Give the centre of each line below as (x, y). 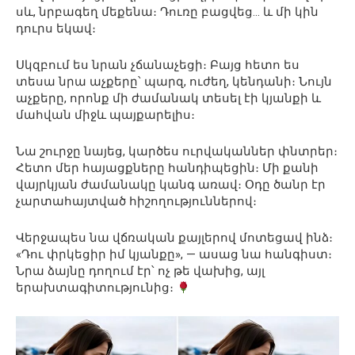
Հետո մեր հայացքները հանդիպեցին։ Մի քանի (167, 168)
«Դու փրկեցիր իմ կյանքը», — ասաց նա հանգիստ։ (174, 254)
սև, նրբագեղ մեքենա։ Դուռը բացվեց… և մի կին (167, 12)
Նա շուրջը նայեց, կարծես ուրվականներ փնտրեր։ (177, 151)
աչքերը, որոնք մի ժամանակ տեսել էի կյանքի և (168, 98)
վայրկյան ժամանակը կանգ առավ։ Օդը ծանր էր (171, 185)
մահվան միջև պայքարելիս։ (105, 115)
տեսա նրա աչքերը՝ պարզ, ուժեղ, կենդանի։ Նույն (174, 82)
